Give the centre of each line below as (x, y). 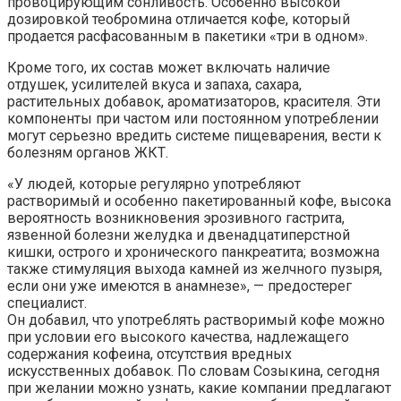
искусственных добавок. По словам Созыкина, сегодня (193, 371)
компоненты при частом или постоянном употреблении (193, 118)
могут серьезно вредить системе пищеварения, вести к (194, 135)
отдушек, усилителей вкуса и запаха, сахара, (154, 84)
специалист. (47, 303)
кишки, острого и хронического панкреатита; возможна (193, 252)
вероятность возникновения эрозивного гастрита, (176, 218)
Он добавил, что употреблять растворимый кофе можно (196, 320)
